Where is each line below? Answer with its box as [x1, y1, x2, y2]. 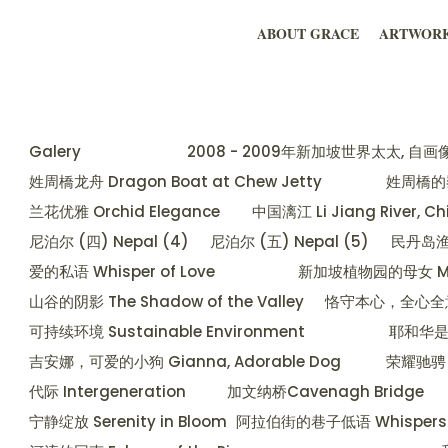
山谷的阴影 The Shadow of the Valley [29, 291, 304, 313]
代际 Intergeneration [29, 381, 186, 403]
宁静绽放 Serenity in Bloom [29, 411, 227, 433]
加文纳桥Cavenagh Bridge [227, 381, 425, 403]
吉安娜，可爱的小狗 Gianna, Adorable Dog [29, 351, 341, 373]
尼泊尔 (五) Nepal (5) [210, 231, 370, 253]
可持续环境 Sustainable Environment [29, 321, 305, 343]
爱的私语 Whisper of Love [29, 261, 215, 283]
